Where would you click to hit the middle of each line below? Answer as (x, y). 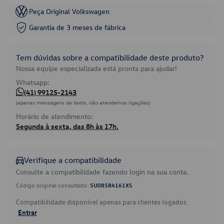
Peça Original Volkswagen (69, 11)
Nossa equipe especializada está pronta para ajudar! (96, 68)
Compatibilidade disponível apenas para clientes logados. (102, 202)
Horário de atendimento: (54, 116)
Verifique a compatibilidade (73, 160)
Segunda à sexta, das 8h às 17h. (67, 126)
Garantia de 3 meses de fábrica (77, 27)
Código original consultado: (53, 185)
